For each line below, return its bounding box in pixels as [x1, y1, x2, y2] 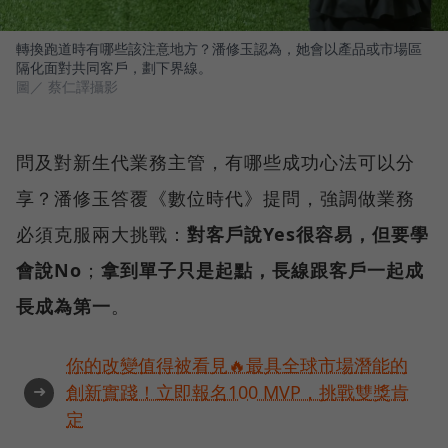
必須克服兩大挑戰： [16, 222, 187, 247]
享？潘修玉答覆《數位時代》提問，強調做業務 [16, 186, 415, 211]
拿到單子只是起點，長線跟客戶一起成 [101, 258, 424, 283]
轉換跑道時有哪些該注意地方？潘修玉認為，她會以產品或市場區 [16, 39, 422, 59]
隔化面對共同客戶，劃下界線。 [16, 58, 212, 78]
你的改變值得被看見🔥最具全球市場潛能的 [66, 353, 408, 378]
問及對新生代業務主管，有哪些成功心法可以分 [16, 150, 415, 175]
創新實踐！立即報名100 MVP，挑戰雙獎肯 [66, 380, 409, 405]
